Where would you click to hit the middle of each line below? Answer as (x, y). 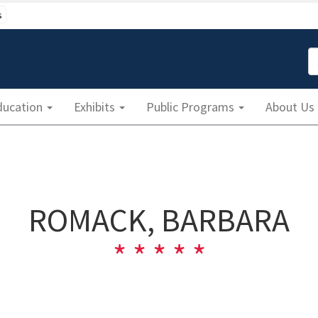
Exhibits (96, 106)
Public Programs (192, 106)
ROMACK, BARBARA (159, 220)
